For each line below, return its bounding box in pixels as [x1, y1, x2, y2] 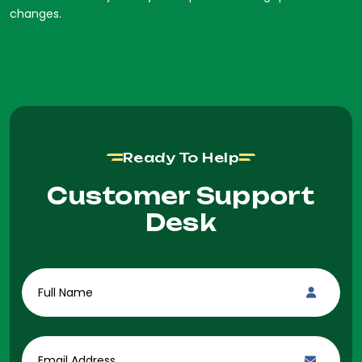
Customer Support [47, 181, 315, 210]
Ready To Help [122, 149, 240, 166]
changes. [10, 5, 61, 22]
